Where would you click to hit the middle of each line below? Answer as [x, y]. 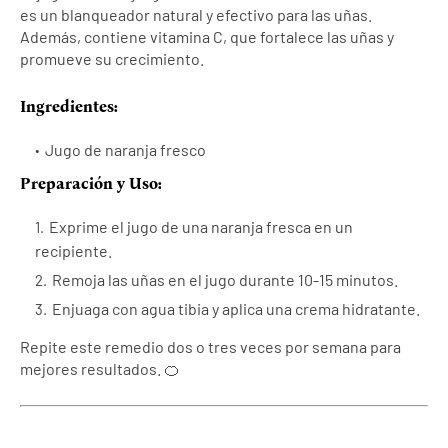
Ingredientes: [69, 107]
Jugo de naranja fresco [125, 150]
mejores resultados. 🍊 [100, 369]
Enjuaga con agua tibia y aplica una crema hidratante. [236, 309]
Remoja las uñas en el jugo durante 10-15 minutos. [225, 280]
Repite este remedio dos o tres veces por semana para [210, 347]
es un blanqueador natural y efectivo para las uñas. [196, 15]
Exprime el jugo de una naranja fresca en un [201, 227]
